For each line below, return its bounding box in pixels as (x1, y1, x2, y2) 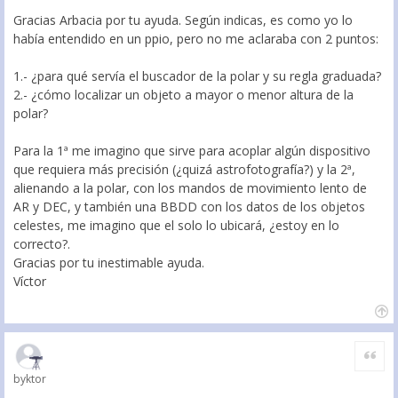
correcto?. (13, 235, 70, 253)
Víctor (13, 273, 46, 291)
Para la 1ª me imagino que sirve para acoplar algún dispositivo (13, 142, 370, 160)
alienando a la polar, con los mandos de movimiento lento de (13, 179, 367, 197)
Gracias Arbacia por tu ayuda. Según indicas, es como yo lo (13, 12, 353, 29)
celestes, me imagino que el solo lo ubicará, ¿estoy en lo (13, 217, 339, 235)
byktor (13, 371, 46, 387)
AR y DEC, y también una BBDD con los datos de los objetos (13, 198, 365, 216)
